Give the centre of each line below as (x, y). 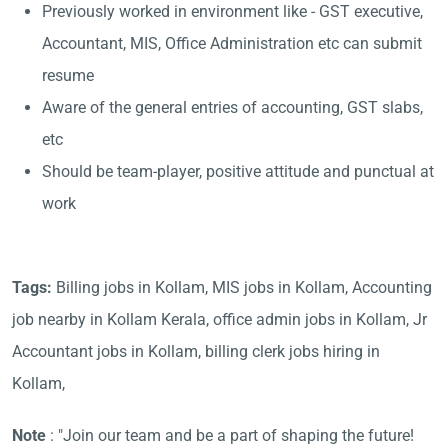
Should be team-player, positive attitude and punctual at (238, 171)
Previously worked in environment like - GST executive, (232, 11)
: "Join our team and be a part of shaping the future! (230, 435)
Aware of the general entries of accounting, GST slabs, (232, 107)
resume (68, 75)
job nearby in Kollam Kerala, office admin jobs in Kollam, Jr (219, 319)
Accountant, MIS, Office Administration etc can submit (232, 43)
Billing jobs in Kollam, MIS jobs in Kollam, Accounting (244, 287)
